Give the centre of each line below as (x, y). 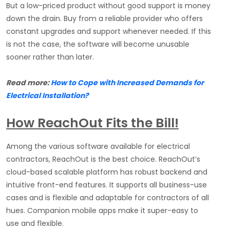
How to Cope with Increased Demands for (127, 83)
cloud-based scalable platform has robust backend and (107, 172)
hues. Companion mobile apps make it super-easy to (102, 211)
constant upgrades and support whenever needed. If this (109, 32)
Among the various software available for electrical (98, 147)
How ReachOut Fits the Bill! (92, 123)
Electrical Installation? (47, 96)
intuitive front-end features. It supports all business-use (107, 185)
